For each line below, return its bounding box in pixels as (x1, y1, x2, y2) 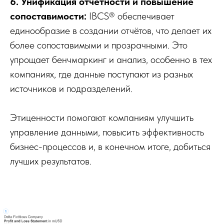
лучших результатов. (10, 155, 91, 167)
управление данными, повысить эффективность (10, 126, 204, 138)
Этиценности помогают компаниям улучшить (10, 111, 193, 124)
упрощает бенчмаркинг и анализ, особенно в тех (10, 53, 212, 66)
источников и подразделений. (10, 82, 132, 95)
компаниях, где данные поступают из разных (10, 68, 193, 80)
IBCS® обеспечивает (86, 10, 174, 22)
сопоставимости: (10, 10, 86, 22)
